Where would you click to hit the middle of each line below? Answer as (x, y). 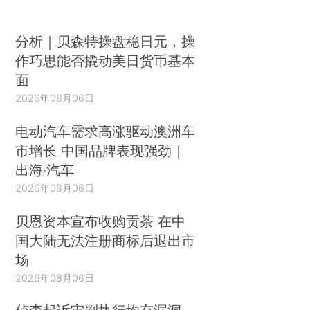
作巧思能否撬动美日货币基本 (106, 60)
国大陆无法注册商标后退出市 (106, 240)
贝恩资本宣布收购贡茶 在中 (101, 221)
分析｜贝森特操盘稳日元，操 (106, 41)
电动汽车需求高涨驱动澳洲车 (106, 131)
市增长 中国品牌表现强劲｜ (101, 150)
